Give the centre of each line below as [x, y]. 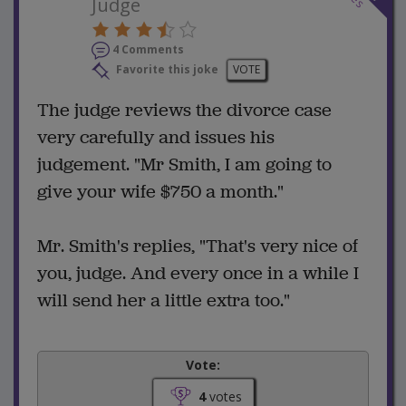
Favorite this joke [166, 70]
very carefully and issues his [156, 138]
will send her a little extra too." [164, 301]
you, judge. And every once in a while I [198, 274]
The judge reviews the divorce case [184, 111]
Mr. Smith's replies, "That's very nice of [198, 246]
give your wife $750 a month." [160, 192]
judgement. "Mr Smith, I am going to [184, 165]
